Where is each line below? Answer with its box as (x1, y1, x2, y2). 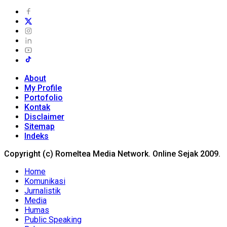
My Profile (24, 83, 62, 93)
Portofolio (24, 92, 63, 102)
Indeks (24, 131, 49, 141)
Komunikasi (24, 176, 65, 186)
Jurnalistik (24, 185, 61, 196)
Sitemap (24, 121, 55, 131)
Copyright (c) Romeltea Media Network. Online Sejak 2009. (4, 148, 220, 159)
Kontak (24, 102, 50, 112)
